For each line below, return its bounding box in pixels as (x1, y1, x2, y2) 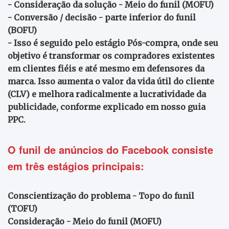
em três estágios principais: (8, 158, 144, 173)
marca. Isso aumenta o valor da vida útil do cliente (8, 76, 214, 86)
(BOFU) (8, 25, 37, 35)
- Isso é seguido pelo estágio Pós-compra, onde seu (8, 37, 218, 48)
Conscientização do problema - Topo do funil (8, 190, 194, 201)
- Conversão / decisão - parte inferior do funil (8, 12, 196, 22)
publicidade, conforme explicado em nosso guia (8, 101, 205, 112)
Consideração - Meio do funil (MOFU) (8, 216, 162, 226)
